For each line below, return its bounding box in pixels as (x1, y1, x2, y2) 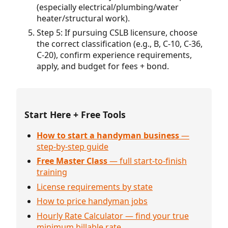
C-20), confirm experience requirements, (37, 49, 192, 61)
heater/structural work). (37, 13, 130, 24)
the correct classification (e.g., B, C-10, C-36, (37, 38, 203, 50)
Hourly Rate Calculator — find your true (37, 210, 189, 221)
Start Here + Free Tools (24, 108, 126, 121)
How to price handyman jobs (37, 195, 148, 207)
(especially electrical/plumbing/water (37, 2, 179, 13)
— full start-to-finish (107, 155, 187, 167)
